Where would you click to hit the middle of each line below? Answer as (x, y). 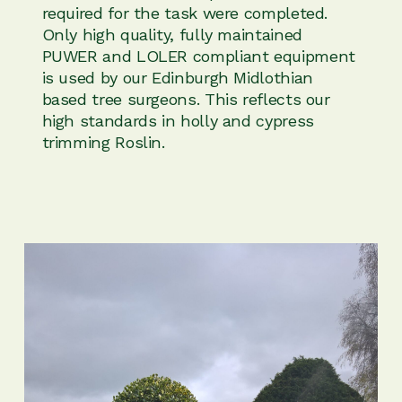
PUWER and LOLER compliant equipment (198, 56)
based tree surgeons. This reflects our (186, 99)
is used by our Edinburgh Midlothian (177, 77)
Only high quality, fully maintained (172, 34)
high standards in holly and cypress (178, 120)
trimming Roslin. (103, 142)
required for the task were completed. (185, 13)
